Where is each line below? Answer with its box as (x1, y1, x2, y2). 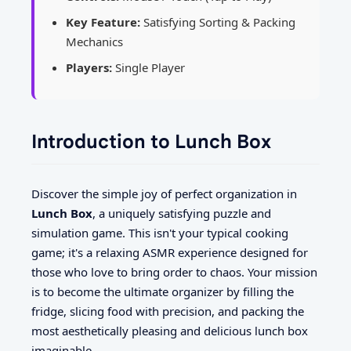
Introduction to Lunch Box (31, 129, 271, 154)
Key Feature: (66, 13, 140, 30)
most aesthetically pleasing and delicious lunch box (31, 323, 308, 339)
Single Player (112, 59, 185, 75)
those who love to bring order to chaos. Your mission (31, 264, 317, 280)
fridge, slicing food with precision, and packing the (31, 303, 304, 320)
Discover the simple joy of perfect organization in (31, 186, 297, 202)
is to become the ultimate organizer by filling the (31, 284, 294, 300)
